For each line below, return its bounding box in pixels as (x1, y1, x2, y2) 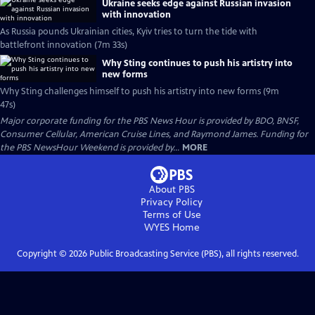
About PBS (148, 184, 195, 195)
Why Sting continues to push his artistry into (102, 57, 292, 69)
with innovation (102, 8, 171, 20)
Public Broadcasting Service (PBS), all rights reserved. (86, 248, 299, 259)
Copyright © (16, 248, 69, 259)
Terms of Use (142, 209, 201, 221)
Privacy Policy (141, 196, 202, 208)
